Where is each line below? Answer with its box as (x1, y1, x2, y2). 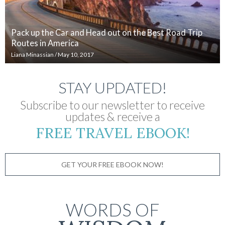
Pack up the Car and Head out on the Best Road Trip (11, 28, 202, 38)
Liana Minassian (11, 51, 54, 59)
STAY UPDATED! (58, 78, 167, 97)
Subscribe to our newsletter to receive (20, 98, 205, 113)
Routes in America (11, 38, 79, 49)
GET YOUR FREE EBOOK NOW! (61, 160, 164, 169)
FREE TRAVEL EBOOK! (35, 124, 190, 143)
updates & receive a (65, 109, 160, 124)
